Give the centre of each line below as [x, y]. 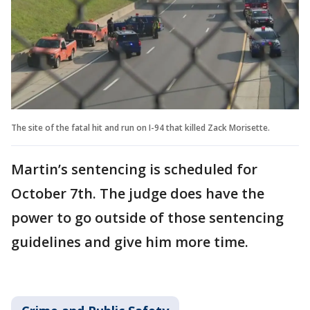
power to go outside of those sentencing [147, 217]
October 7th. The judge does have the [138, 193]
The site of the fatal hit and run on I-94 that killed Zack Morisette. [140, 127]
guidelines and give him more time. [133, 241]
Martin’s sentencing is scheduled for [134, 169]
